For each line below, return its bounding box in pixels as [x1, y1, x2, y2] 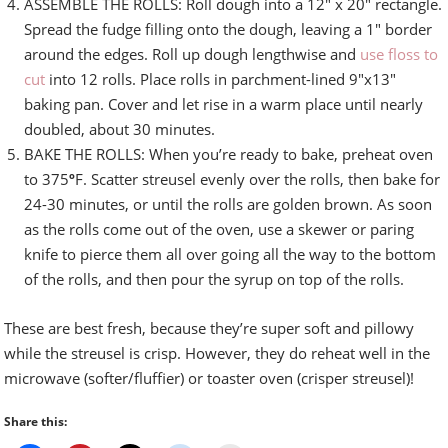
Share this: [4, 413, 68, 431]
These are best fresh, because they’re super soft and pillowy [4, 318, 415, 339]
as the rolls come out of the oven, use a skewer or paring [24, 219, 415, 240]
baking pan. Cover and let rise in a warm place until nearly [24, 94, 424, 115]
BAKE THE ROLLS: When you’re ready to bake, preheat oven [24, 144, 434, 165]
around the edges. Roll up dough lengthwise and [24, 44, 361, 65]
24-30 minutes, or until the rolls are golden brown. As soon [24, 194, 433, 215]
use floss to [360, 44, 439, 65]
